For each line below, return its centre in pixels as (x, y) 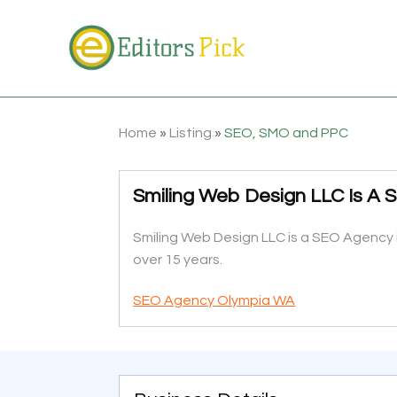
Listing (191, 132)
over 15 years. (178, 259)
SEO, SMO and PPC (287, 132)
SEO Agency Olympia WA (214, 300)
